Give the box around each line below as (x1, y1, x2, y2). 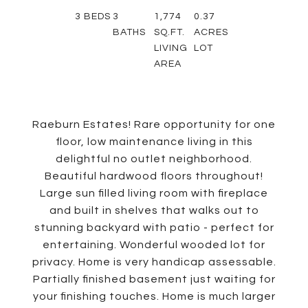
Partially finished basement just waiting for (32, 274, 276, 285)
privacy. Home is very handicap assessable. (32, 256, 276, 267)
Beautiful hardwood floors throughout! (45, 170, 263, 181)
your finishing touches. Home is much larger (32, 291, 276, 302)
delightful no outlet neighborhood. (56, 153, 252, 164)
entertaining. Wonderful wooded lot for (43, 239, 265, 250)
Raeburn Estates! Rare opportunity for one (32, 119, 276, 130)
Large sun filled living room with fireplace (40, 188, 268, 199)
